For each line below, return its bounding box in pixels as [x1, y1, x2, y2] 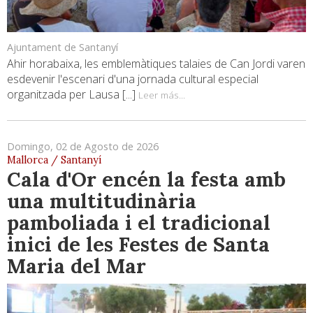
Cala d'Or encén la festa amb [7, 166, 286, 192]
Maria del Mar [7, 252, 146, 279]
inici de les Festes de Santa [7, 231, 270, 257]
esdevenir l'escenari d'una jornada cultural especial [7, 71, 259, 87]
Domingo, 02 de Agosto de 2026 [7, 139, 159, 153]
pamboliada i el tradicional [7, 209, 270, 235]
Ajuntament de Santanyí [7, 40, 118, 54]
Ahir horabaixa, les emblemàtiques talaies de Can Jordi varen [7, 55, 305, 71]
